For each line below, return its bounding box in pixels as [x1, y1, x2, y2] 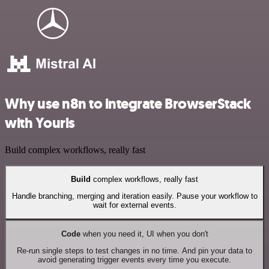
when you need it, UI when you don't [80, 229, 208, 239]
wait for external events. [92, 201, 177, 210]
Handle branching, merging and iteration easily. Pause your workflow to [11, 192, 258, 201]
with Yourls [5, 113, 75, 133]
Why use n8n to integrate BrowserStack [5, 94, 251, 113]
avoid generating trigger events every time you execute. [38, 255, 231, 265]
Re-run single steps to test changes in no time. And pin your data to [17, 246, 252, 256]
